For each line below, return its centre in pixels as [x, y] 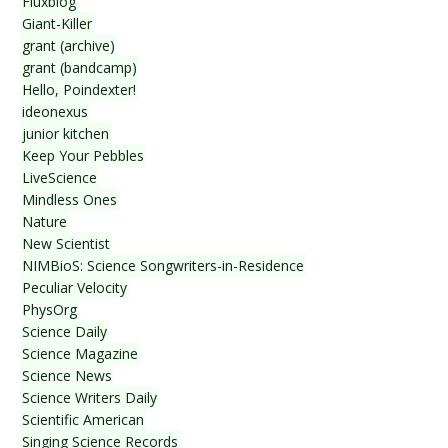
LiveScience [59, 178]
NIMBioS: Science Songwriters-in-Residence [163, 266]
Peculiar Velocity [74, 288]
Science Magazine [80, 354]
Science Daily [64, 332]
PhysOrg [49, 310]
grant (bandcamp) [79, 68]
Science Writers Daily [89, 398]
